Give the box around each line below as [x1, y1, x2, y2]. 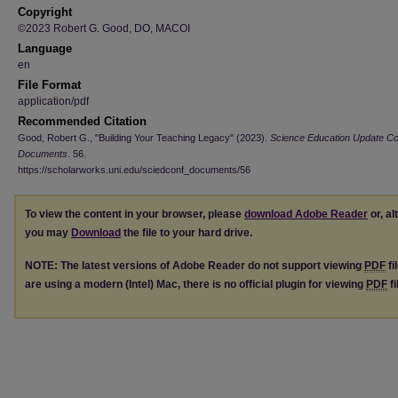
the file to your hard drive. [121, 227, 252, 239]
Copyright [18, 5, 72, 19]
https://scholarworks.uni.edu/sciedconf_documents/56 [18, 164, 251, 175]
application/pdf [18, 95, 89, 107]
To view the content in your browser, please [25, 208, 244, 220]
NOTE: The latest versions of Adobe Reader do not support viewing [25, 259, 364, 272]
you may [25, 227, 71, 239]
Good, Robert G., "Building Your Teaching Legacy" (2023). [18, 132, 270, 143]
